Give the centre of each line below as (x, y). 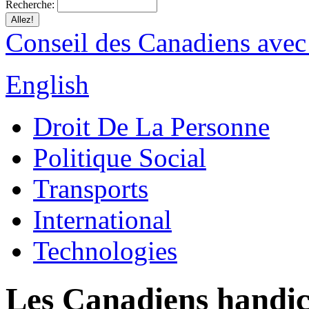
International (102, 220)
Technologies (105, 251)
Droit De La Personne (151, 127)
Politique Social (120, 158)
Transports (91, 189)
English (47, 84)
